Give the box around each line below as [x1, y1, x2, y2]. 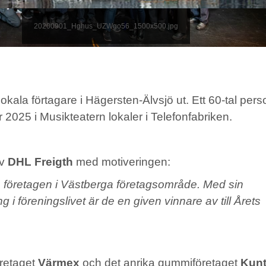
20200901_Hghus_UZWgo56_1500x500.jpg [33, 21, 178, 30]
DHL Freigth [8, 155, 73, 168]
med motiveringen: [73, 155, 170, 168]
